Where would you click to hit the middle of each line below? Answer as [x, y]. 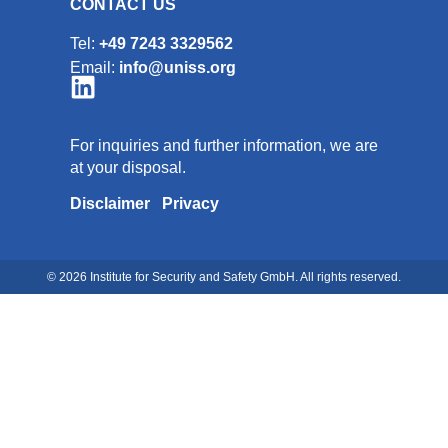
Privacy [190, 204]
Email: [94, 67]
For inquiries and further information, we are [224, 145]
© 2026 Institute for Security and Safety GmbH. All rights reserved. [224, 276]
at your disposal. [128, 167]
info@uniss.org [177, 67]
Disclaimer [110, 204]
